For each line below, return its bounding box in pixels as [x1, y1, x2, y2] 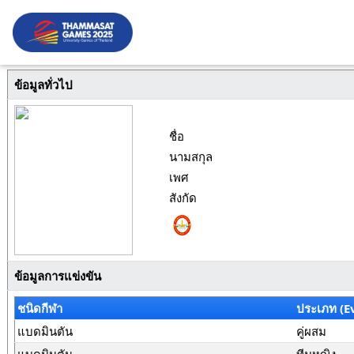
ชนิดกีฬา [17, 300, 63, 316]
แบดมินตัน [17, 323, 73, 339]
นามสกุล [168, 149, 213, 164]
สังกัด [168, 190, 197, 205]
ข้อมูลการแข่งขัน [13, 268, 101, 284]
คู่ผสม [296, 323, 327, 339]
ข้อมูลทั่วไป [13, 77, 73, 92]
